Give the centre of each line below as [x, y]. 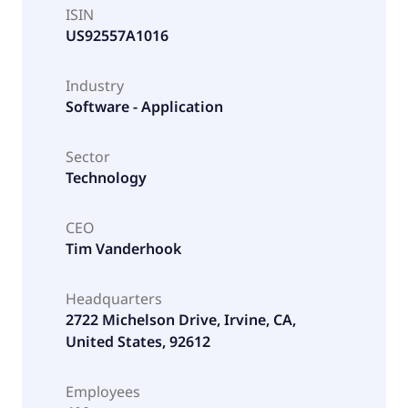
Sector [88, 156]
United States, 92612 [138, 341]
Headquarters [114, 298]
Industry [95, 85]
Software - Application [144, 106]
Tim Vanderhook [123, 248]
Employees [103, 391]
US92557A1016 [117, 35]
